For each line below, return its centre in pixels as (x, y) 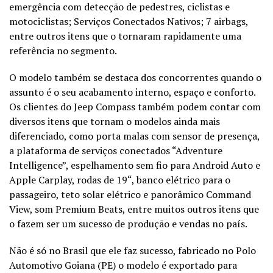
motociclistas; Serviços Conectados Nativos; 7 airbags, (129, 21)
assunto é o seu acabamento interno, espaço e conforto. (132, 92)
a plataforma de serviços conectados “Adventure (116, 150)
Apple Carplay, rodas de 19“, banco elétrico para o (120, 179)
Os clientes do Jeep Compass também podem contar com (135, 106)
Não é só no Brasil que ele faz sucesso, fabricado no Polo (133, 250)
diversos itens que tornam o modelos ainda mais (115, 121)
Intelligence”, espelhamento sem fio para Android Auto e (135, 165)
